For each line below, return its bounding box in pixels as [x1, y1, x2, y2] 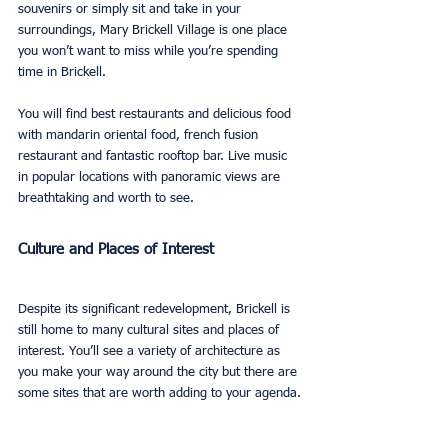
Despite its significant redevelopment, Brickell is [18, 303, 294, 317]
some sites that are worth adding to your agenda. [18, 387, 301, 401]
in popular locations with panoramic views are [18, 171, 284, 185]
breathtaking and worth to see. [18, 192, 194, 206]
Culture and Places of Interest [18, 242, 214, 258]
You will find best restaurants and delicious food [18, 108, 295, 122]
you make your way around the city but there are [18, 366, 301, 380]
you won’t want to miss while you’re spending [18, 45, 282, 59]
